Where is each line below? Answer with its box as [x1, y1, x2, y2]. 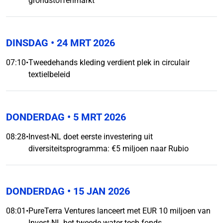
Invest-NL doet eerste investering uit [28, 132, 153, 141]
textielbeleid [28, 70, 70, 79]
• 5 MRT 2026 [65, 111, 126, 123]
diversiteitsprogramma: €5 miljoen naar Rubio [28, 144, 189, 153]
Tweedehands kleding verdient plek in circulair [28, 58, 190, 67]
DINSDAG [6, 37, 48, 49]
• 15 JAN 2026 [65, 185, 130, 197]
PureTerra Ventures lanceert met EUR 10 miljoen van [28, 206, 211, 216]
